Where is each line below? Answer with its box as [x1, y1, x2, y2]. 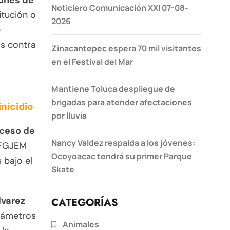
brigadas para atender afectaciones [51, 96, 192, 108]
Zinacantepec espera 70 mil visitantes [51, 42, 201, 54]
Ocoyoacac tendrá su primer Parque [51, 150, 192, 162]
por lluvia [51, 109, 87, 121]
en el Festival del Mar [51, 55, 133, 67]
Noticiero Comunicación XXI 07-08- [51, 2, 188, 13]
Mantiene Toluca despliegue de [51, 83, 175, 94]
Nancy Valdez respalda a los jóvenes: [51, 137, 195, 148]
